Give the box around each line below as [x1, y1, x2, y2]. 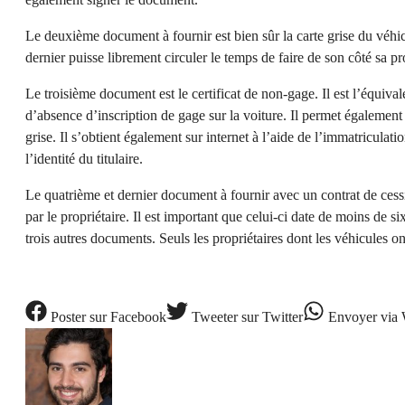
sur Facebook [86, 308, 166, 325]
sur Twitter [238, 308, 303, 325]
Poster [47, 308, 86, 325]
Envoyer [325, 308, 377, 325]
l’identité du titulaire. [25, 150, 143, 166]
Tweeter [188, 308, 238, 325]
